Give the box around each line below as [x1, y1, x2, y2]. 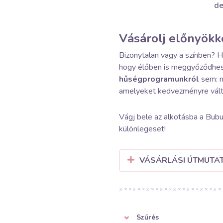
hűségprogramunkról [119, 74, 199, 85]
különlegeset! [119, 123, 166, 134]
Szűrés [136, 213, 159, 222]
